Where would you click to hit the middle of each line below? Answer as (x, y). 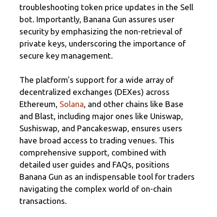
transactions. (43, 201)
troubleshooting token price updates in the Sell (106, 7)
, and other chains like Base (134, 104)
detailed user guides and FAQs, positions (94, 165)
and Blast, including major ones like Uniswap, (101, 116)
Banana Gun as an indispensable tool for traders (107, 177)
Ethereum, (39, 104)
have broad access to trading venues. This (97, 140)
